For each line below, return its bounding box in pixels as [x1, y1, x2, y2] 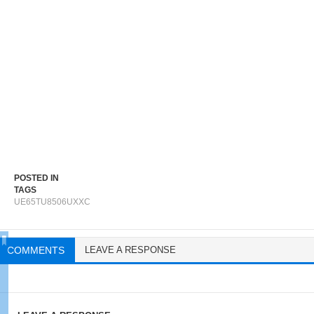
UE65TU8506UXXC [14, 197, 90, 207]
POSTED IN [14, 173, 59, 184]
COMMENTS [7, 245, 64, 257]
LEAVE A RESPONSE [85, 245, 176, 256]
